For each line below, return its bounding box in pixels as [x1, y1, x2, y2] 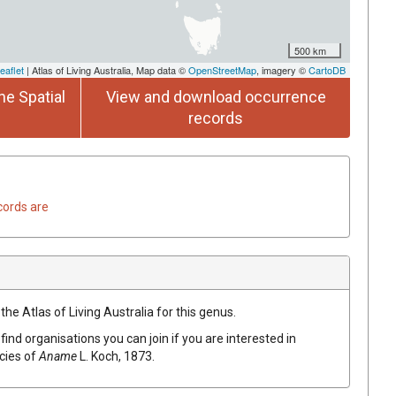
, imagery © [256, 62, 308, 77]
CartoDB [308, 62, 346, 77]
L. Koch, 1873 [80, 348, 152, 363]
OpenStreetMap [188, 62, 256, 77]
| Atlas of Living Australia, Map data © [24, 62, 188, 77]
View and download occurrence [105, 87, 326, 106]
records [188, 108, 243, 127]
